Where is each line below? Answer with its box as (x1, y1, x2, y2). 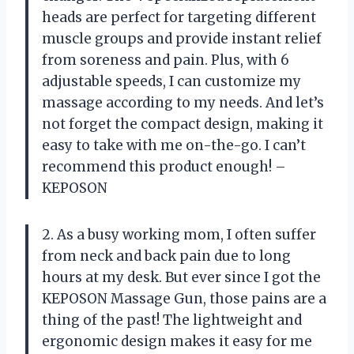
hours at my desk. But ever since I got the (42, 268, 321, 286)
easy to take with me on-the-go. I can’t (42, 136, 306, 154)
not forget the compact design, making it (42, 115, 323, 133)
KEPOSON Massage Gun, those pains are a (42, 289, 326, 307)
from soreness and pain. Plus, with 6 (42, 51, 289, 69)
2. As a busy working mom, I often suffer (42, 225, 316, 243)
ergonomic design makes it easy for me (42, 332, 312, 350)
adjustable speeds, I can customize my (42, 72, 301, 90)
